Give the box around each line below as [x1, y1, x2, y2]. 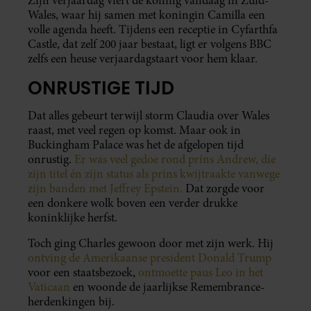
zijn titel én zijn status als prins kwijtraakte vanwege [28, 166, 280, 183]
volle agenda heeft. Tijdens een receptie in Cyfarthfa [28, 21, 278, 37]
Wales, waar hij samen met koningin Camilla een [28, 6, 265, 23]
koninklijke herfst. [28, 210, 117, 226]
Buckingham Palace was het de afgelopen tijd [28, 137, 244, 153]
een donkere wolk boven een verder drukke [28, 195, 237, 212]
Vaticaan [28, 279, 70, 296]
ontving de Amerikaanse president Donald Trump [28, 250, 271, 267]
